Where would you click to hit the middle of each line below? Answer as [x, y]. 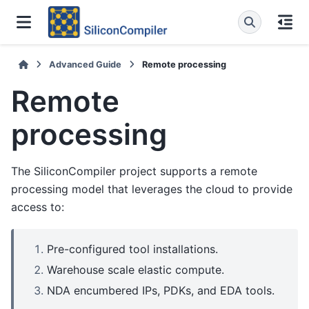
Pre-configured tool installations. [132, 249]
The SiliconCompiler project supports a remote [134, 171]
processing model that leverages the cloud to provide [152, 189]
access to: [38, 207]
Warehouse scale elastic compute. [136, 269]
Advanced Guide [86, 64]
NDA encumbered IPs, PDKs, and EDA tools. [161, 290]
